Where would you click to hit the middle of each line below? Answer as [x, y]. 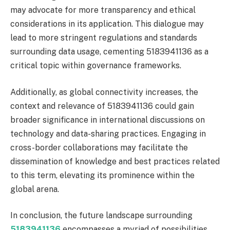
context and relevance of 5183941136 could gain [102, 106]
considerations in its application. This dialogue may [107, 24]
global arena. [35, 189]
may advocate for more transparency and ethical [103, 10]
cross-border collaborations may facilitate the [99, 147]
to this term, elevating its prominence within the [102, 175]
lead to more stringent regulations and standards [104, 38]
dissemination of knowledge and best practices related [115, 161]
